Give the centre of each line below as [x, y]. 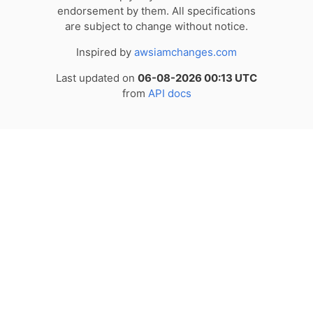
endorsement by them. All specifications [156, 11]
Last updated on [97, 78]
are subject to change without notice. [156, 27]
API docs [169, 94]
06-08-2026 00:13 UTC [197, 78]
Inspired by [105, 52]
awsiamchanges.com [185, 52]
